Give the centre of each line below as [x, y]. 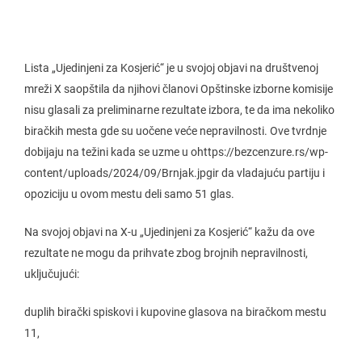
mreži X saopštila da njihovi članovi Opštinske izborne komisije [179, 89]
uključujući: [52, 274]
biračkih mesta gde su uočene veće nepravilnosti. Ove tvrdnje [175, 131]
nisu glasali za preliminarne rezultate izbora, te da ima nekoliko [179, 110]
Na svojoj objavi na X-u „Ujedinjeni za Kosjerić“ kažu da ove [169, 232]
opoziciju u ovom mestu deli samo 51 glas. [129, 194]
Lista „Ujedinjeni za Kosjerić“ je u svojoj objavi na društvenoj [171, 68]
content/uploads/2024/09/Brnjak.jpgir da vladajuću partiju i [175, 173]
